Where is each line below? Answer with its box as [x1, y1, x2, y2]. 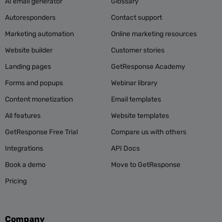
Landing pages [5, 62, 51, 71]
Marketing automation [5, 30, 74, 39]
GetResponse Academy [111, 62, 185, 71]
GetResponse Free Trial [5, 128, 78, 137]
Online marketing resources [111, 30, 197, 39]
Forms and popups [5, 79, 63, 88]
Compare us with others [111, 128, 186, 137]
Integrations [5, 144, 43, 153]
